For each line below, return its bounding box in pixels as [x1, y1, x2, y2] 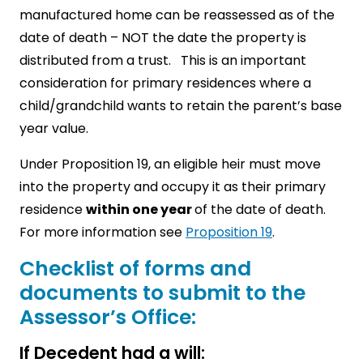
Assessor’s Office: [19, 302, 196, 331]
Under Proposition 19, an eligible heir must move [19, 154, 321, 173]
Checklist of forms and [19, 254, 251, 283]
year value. [19, 118, 92, 138]
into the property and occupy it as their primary [19, 177, 326, 196]
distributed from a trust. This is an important [19, 50, 306, 70]
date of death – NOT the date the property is [19, 28, 306, 47]
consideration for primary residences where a [19, 73, 311, 92]
